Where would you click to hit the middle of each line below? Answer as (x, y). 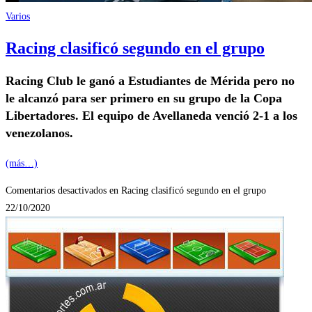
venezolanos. (39, 133)
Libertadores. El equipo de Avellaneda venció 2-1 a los (151, 115)
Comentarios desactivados (56, 190)
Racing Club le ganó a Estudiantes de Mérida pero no (150, 80)
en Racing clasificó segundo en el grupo (186, 190)
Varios (18, 16)
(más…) (22, 163)
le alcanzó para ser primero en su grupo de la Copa (144, 98)
